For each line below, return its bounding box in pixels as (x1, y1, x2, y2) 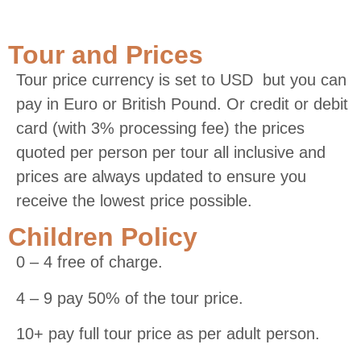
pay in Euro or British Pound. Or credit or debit (16, 94, 348, 113)
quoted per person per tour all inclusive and (16, 143, 326, 161)
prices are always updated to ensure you (16, 167, 306, 185)
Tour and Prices (8, 39, 203, 69)
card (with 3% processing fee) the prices (16, 118, 305, 137)
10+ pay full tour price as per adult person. (16, 325, 320, 343)
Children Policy (8, 222, 197, 252)
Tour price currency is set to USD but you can (16, 70, 346, 89)
